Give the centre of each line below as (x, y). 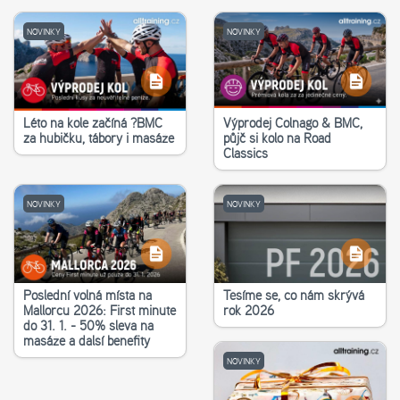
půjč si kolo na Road (277, 138)
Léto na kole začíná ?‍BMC (93, 123)
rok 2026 (249, 311)
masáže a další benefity (87, 341)
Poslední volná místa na (87, 296)
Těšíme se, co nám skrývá (294, 296)
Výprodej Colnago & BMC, (293, 123)
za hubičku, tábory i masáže (99, 138)
